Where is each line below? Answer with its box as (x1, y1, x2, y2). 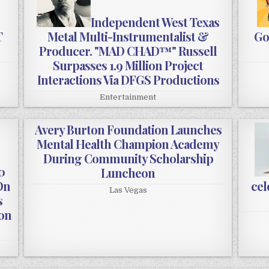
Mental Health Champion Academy (37, 136, 220, 153)
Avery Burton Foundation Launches (34, 121, 222, 138)
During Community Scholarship (43, 150, 213, 167)
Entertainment (100, 92, 157, 102)
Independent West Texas (91, 14, 220, 31)
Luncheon (101, 165, 156, 181)
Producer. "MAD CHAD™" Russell (39, 43, 217, 59)
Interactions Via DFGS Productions (37, 71, 219, 88)
